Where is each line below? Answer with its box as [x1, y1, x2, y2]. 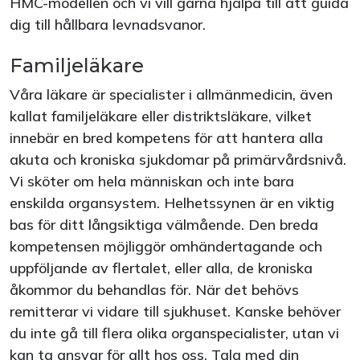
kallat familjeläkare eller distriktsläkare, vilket [10, 107, 312, 125]
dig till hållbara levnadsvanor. [10, 15, 206, 34]
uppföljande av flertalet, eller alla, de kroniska [10, 259, 313, 277]
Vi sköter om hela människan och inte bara [10, 172, 294, 190]
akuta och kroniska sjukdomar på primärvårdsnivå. [10, 150, 346, 169]
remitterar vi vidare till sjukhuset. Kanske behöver [10, 302, 341, 321]
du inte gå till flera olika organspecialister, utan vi [10, 324, 339, 342]
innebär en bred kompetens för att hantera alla [10, 129, 323, 147]
